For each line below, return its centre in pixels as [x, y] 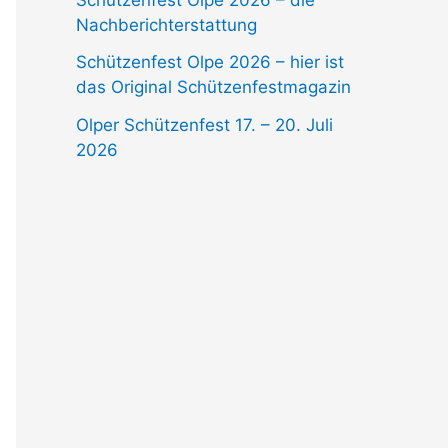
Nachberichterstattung [166, 24]
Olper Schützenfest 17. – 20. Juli [204, 125]
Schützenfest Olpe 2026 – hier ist [210, 62]
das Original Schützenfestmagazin [213, 87]
